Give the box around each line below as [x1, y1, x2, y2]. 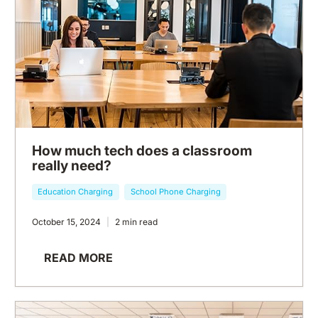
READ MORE [43, 250, 113, 265]
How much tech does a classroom [31, 142, 252, 160]
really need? [31, 157, 111, 175]
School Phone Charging [130, 187, 221, 197]
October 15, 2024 [31, 216, 101, 228]
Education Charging [38, 187, 114, 197]
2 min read [114, 216, 158, 228]
